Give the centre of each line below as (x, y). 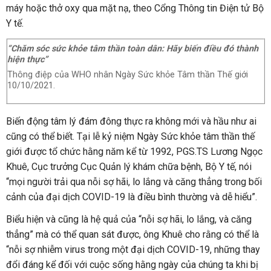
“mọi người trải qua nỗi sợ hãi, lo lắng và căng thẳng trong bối (134, 182)
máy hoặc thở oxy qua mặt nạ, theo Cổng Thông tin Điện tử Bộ (135, 8)
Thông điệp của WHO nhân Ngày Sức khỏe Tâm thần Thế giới (128, 75)
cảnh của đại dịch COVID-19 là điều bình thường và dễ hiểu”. (132, 197)
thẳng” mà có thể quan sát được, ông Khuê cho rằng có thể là (132, 234)
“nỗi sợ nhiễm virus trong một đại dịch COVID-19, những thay (133, 250)
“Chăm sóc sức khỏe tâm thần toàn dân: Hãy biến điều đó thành (133, 49)
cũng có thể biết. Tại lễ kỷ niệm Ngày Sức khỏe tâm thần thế (130, 136)
